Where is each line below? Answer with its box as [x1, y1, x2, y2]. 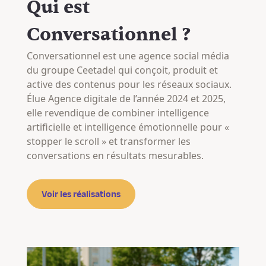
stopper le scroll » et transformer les [26, 135, 191, 148]
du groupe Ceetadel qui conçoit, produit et [26, 64, 218, 77]
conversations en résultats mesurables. [26, 149, 204, 162]
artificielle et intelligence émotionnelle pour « [26, 121, 229, 134]
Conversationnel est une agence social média [26, 49, 229, 62]
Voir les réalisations [41, 189, 121, 199]
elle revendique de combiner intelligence [26, 106, 209, 119]
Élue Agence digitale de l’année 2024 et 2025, [26, 92, 226, 105]
